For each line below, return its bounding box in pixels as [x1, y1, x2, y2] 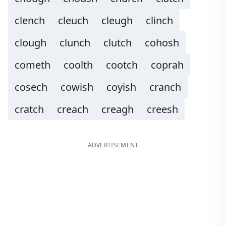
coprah [151, 58, 184, 72]
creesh [147, 102, 178, 116]
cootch [106, 58, 138, 72]
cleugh [101, 14, 133, 27]
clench [15, 14, 45, 27]
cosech [15, 80, 47, 94]
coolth [64, 58, 93, 72]
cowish [61, 80, 93, 94]
